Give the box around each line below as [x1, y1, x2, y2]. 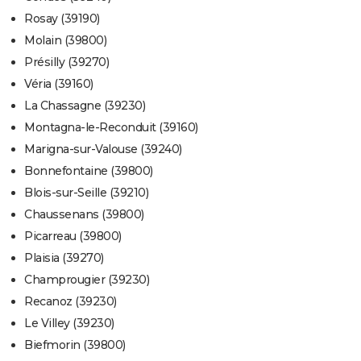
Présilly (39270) [24, 55, 109, 70]
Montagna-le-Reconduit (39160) [24, 120, 198, 135]
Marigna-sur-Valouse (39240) [24, 142, 182, 157]
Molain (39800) [24, 33, 106, 48]
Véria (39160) [24, 77, 93, 92]
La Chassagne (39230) [24, 98, 145, 114]
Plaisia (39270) [24, 251, 104, 266]
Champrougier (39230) [24, 272, 149, 288]
